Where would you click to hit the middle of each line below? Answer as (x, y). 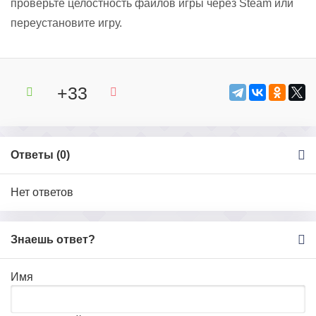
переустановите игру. (66, 23)
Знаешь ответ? (53, 239)
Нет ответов (42, 192)
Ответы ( (35, 155)
